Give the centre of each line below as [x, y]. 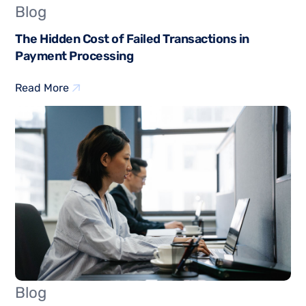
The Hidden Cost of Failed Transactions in [132, 39]
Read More [42, 88]
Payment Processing [74, 56]
